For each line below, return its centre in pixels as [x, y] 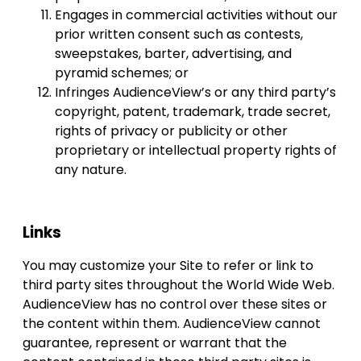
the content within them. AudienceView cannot [172, 324]
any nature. [91, 170]
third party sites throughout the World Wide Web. [178, 285]
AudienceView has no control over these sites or [175, 305]
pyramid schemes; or [122, 73]
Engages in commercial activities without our [196, 15]
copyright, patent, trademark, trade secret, [193, 112]
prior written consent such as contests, [179, 35]
